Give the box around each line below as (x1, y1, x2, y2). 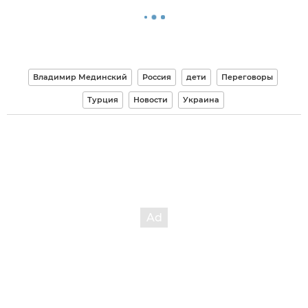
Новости (133, 95, 168, 105)
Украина (182, 95, 219, 105)
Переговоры (221, 72, 273, 82)
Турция (87, 95, 118, 105)
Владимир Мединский (33, 72, 127, 82)
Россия (142, 72, 171, 82)
